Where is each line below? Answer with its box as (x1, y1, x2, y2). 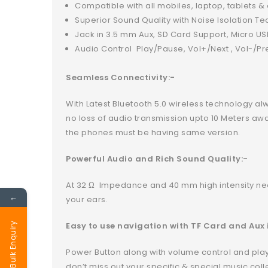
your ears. (66, 194, 108, 206)
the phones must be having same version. (66, 127, 240, 139)
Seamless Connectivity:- (66, 72, 175, 84)
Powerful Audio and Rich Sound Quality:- (66, 153, 248, 165)
